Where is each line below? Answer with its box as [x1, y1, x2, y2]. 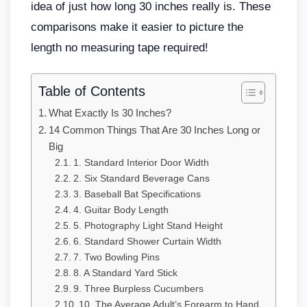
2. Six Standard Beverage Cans [73, 173, 210, 184]
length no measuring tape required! [31, 40, 208, 54]
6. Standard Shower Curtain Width [73, 236, 221, 247]
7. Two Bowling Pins [73, 251, 160, 262]
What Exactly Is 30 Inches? [49, 106, 172, 119]
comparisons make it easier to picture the [31, 20, 243, 34]
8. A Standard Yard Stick [73, 267, 177, 278]
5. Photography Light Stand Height [73, 220, 223, 231]
